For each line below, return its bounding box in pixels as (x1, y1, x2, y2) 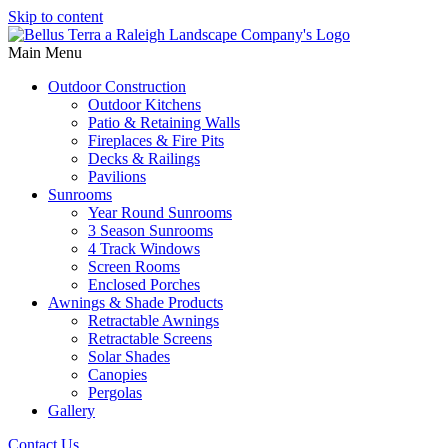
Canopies (88, 366, 147, 383)
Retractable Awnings (88, 312, 219, 329)
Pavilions (88, 168, 146, 185)
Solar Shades (88, 348, 170, 365)
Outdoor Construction (48, 78, 186, 95)
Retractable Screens (88, 330, 212, 347)
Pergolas (88, 384, 142, 401)
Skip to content (8, 8, 103, 25)
